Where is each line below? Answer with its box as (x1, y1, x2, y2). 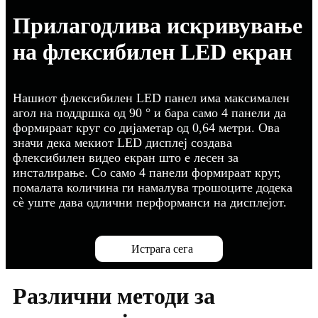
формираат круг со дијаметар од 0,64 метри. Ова (13, 120, 280, 135)
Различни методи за (13, 283, 215, 309)
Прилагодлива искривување (13, 12, 302, 38)
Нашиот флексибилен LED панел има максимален (13, 90, 290, 105)
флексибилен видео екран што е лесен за (13, 150, 238, 165)
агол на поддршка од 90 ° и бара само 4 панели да (13, 105, 286, 120)
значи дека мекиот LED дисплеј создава (13, 135, 232, 150)
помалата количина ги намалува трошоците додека (13, 180, 292, 194)
